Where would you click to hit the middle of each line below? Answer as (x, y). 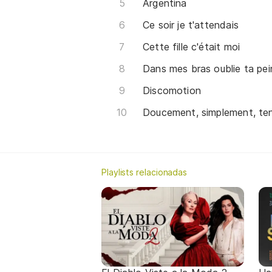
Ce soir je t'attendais (191, 25)
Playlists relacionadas (144, 172)
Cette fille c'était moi (192, 46)
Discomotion (172, 90)
